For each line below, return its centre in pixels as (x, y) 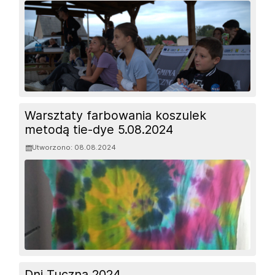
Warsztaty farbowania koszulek (116, 115)
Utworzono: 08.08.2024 (74, 148)
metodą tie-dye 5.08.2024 (99, 130)
